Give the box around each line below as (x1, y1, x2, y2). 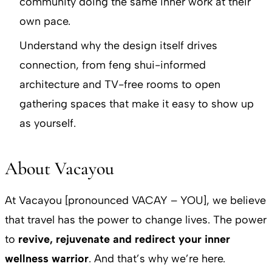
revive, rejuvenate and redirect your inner (18, 232, 230, 246)
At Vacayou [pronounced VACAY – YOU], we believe (5, 193, 266, 207)
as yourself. (19, 116, 76, 130)
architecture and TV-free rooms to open (19, 77, 220, 91)
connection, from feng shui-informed (19, 58, 206, 72)
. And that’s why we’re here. (89, 251, 225, 265)
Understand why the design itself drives (19, 38, 217, 52)
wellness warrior (5, 251, 89, 265)
